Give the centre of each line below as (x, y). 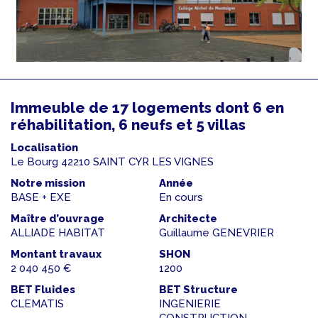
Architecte (188, 218)
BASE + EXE (41, 197)
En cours (181, 197)
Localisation (44, 147)
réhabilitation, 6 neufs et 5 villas (128, 125)
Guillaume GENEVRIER (216, 232)
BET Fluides (43, 289)
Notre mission (48, 183)
